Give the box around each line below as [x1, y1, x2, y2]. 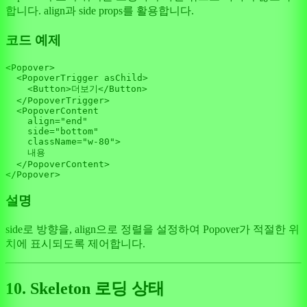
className [27, 136, 77, 147]
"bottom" [55, 125, 99, 136]
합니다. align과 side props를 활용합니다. [5, 5, 194, 17]
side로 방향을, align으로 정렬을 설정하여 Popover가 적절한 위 [5, 223, 299, 236]
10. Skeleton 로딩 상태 [5, 279, 164, 297]
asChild [104, 72, 143, 83]
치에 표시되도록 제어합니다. [5, 238, 145, 250]
